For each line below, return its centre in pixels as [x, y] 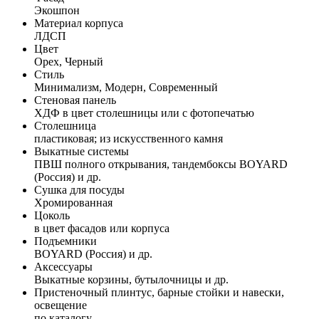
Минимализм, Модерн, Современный [126, 87]
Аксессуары [63, 266]
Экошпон [57, 10]
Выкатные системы [82, 151]
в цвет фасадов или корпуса [102, 228]
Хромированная [73, 202]
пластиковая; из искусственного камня [129, 138]
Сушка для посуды [79, 189]
